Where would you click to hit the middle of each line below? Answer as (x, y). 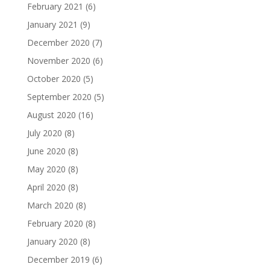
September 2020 (59, 97)
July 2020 (44, 133)
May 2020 (46, 169)
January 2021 (52, 24)
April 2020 (46, 187)
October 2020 (54, 79)
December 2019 (58, 259)
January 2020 (52, 241)
